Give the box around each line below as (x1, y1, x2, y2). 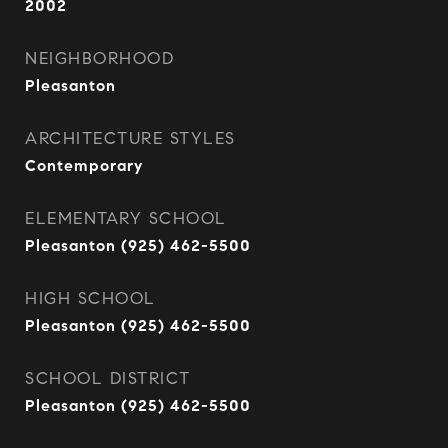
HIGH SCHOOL (25, 288, 156, 309)
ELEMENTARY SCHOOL (25, 208, 227, 229)
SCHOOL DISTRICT (25, 368, 191, 389)
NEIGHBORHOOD (25, 48, 174, 69)
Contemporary (25, 156, 143, 175)
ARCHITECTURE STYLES (25, 128, 236, 149)
